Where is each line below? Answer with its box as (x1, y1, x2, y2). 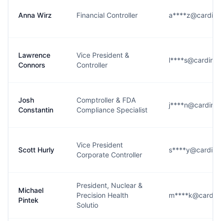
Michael (18, 186, 43, 194)
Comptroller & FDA (76, 96, 136, 104)
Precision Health (76, 191, 128, 199)
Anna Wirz (18, 11, 52, 19)
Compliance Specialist (76, 106, 147, 114)
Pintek (18, 196, 38, 204)
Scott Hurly (18, 146, 54, 154)
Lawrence (18, 51, 50, 59)
